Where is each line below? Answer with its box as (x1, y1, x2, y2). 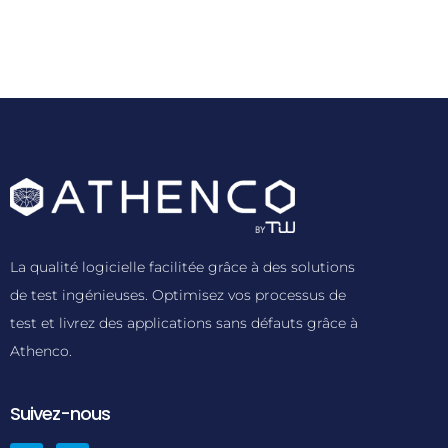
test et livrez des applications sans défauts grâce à (10, 314, 358, 333)
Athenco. (10, 342, 72, 361)
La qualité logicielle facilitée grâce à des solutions (10, 258, 355, 277)
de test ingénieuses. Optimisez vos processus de (10, 286, 346, 305)
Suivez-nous (10, 401, 110, 427)
